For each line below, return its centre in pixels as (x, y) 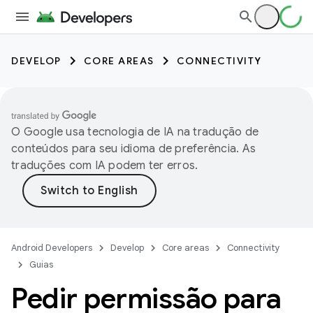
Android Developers (52, 248)
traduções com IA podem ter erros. (105, 166)
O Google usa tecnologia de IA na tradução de (135, 132)
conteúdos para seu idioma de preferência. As (133, 149)
